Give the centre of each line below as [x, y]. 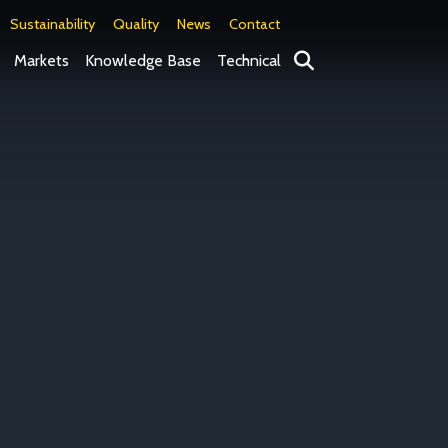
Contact [254, 24]
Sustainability [52, 24]
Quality [136, 24]
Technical [249, 60]
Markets [41, 60]
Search [316, 57]
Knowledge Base [143, 60]
